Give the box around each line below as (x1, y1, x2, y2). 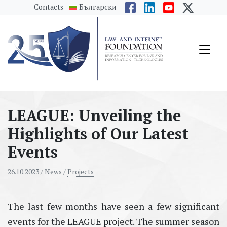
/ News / (39, 167, 67, 177)
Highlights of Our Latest (8, 123, 188, 144)
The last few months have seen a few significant (8, 200, 219, 213)
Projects (67, 167, 94, 177)
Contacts (33, 2, 63, 12)
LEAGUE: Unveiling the (8, 105, 181, 126)
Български (79, 2, 117, 12)
